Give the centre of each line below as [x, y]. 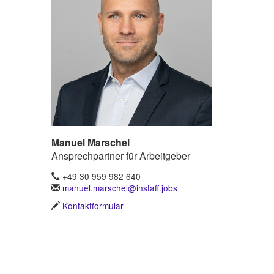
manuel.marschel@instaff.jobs [120, 188]
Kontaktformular [93, 206]
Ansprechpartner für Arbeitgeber [120, 155]
